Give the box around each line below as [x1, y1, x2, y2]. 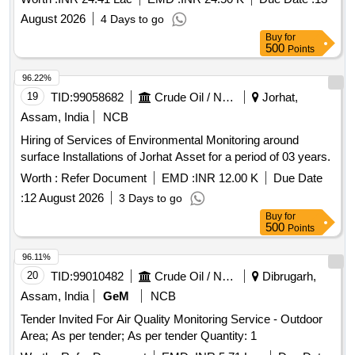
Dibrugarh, [259, 269, 316, 284]
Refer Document [58, 171, 147, 185]
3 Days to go [119, 192, 182, 205]
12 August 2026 [24, 191, 104, 205]
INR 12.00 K [195, 171, 258, 185]
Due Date [273, 171, 323, 185]
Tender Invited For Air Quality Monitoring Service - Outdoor [21, 312, 323, 326]
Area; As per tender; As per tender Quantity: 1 [200, 329, 257, 343]
